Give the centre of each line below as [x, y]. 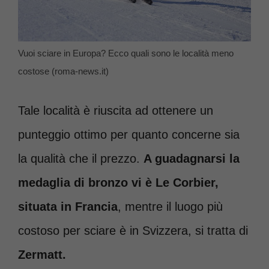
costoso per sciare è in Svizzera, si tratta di [133, 230]
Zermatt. [42, 254]
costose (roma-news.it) [63, 71]
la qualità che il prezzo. [81, 158]
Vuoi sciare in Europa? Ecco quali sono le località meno [126, 53]
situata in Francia [68, 206]
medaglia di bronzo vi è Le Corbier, [118, 182]
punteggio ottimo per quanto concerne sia [129, 134]
